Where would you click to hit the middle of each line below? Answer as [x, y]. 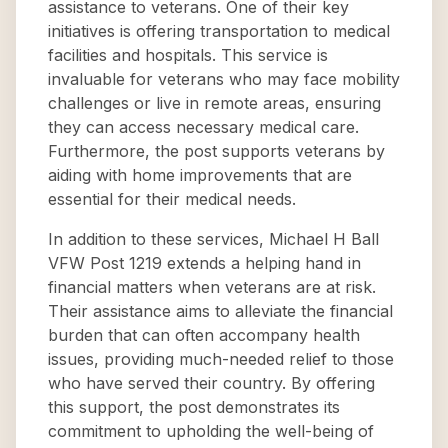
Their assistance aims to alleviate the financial [220, 311]
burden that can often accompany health [204, 335]
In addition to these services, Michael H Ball [213, 239]
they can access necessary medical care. [203, 127]
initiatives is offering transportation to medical [219, 31]
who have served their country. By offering [211, 383]
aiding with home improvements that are [200, 175]
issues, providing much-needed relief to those [221, 359]
